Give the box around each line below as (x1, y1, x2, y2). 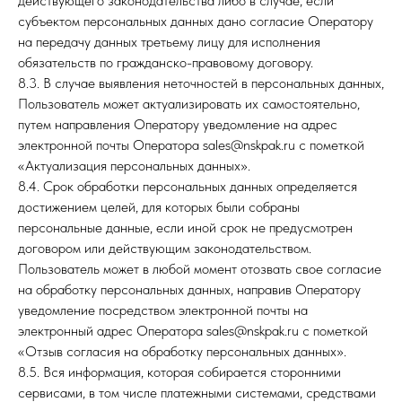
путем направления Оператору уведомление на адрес (18, 116, 337, 133)
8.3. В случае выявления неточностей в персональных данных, (18, 74, 384, 92)
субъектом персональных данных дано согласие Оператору (18, 13, 373, 30)
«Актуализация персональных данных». (18, 157, 250, 174)
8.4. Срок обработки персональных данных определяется (18, 178, 357, 195)
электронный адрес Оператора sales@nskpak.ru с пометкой (18, 322, 368, 339)
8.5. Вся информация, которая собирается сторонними (18, 363, 341, 380)
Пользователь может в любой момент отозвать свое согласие (18, 260, 381, 277)
